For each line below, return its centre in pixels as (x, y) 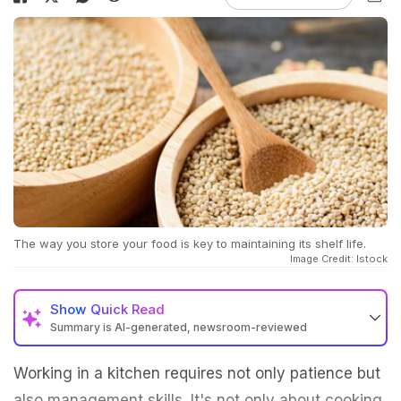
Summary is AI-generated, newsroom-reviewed (179, 328)
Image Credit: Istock (339, 259)
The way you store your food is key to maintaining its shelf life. (190, 244)
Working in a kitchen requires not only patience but (197, 374)
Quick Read (128, 310)
